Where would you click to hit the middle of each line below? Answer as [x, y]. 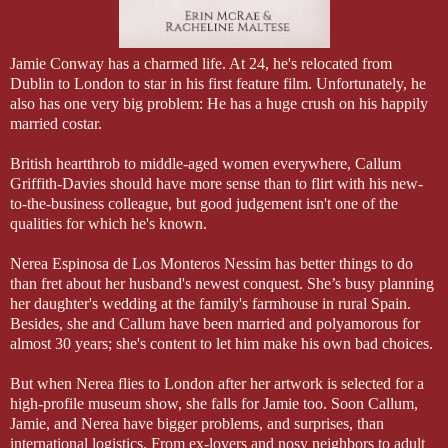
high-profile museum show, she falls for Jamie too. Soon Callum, [214, 404]
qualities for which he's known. [108, 224]
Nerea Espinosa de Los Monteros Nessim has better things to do [211, 264]
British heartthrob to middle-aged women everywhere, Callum [205, 164]
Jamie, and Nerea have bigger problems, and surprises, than [197, 424]
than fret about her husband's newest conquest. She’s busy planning [222, 284]
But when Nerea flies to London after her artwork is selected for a [217, 384]
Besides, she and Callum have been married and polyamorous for [215, 324]
